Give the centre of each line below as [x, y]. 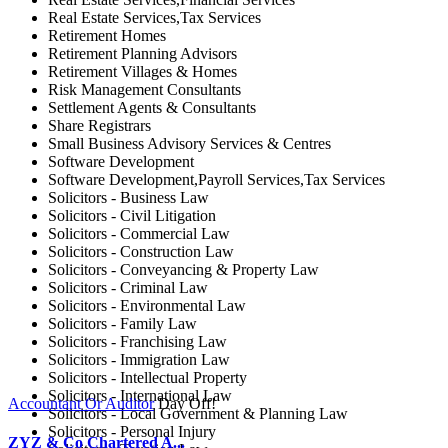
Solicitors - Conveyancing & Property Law [183, 269]
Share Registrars [99, 125]
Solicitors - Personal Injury [132, 431]
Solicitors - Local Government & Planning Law [198, 413]
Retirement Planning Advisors [142, 53]
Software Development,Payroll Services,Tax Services [216, 179]
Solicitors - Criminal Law [128, 287]
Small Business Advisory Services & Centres [189, 143]
